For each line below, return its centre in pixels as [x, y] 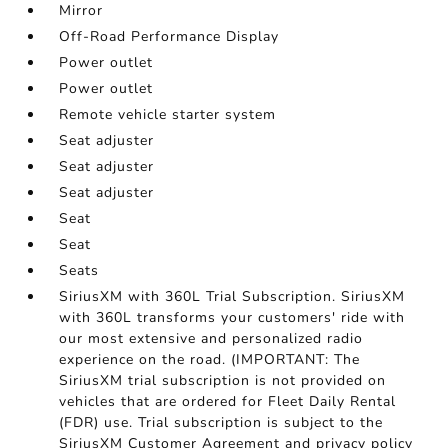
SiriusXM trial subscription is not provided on [223, 381]
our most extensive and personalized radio [211, 339]
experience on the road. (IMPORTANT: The [210, 360]
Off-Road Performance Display [169, 37]
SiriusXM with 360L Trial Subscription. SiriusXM [232, 297]
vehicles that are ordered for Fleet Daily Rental [228, 402]
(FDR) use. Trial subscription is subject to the [221, 423]
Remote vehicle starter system [168, 115]
